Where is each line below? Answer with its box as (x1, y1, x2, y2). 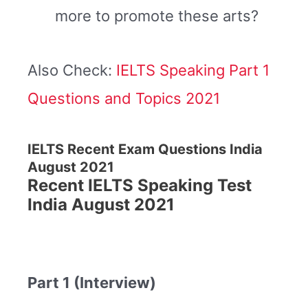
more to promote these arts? (55, 6, 258, 25)
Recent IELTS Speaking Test (27, 175, 252, 195)
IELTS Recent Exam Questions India (27, 140, 263, 157)
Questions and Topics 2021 (27, 89, 220, 108)
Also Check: (27, 61, 116, 80)
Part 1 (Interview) (27, 274, 156, 292)
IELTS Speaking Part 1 (116, 61, 269, 80)
